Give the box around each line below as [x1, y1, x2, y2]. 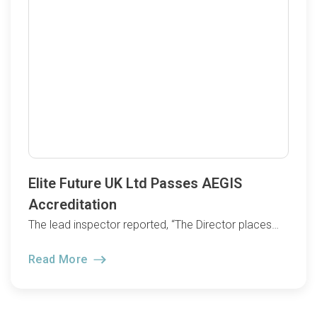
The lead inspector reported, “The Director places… [28, 218, 279, 232]
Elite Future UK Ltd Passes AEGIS [28, 175, 242, 192]
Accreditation [28, 196, 117, 214]
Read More [28, 252, 91, 266]
